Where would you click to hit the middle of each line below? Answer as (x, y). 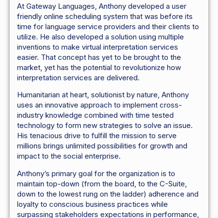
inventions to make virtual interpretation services (98, 47)
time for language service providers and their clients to (108, 27)
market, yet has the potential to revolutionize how (99, 67)
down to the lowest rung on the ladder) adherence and (108, 194)
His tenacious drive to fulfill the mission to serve (97, 136)
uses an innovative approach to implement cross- (100, 105)
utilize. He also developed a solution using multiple (100, 37)
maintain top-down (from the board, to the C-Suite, (102, 183)
